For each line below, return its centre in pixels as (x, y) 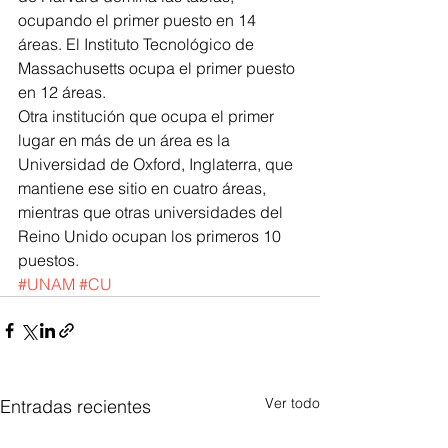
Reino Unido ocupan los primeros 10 (151, 236)
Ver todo (292, 403)
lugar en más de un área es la (126, 140)
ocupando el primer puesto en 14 (139, 20)
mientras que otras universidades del (152, 212)
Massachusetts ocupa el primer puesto (158, 68)
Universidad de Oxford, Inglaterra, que (157, 164)
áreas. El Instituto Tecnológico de (138, 44)
